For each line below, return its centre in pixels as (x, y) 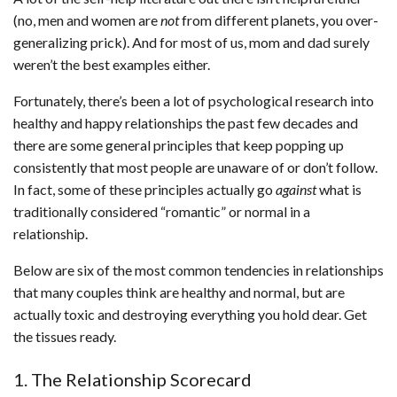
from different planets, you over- (279, 20)
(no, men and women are (87, 20)
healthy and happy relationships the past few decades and (186, 123)
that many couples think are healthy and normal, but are (179, 292)
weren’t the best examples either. (112, 65)
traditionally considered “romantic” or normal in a (162, 212)
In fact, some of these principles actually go (144, 190)
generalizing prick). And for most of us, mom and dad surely (191, 43)
